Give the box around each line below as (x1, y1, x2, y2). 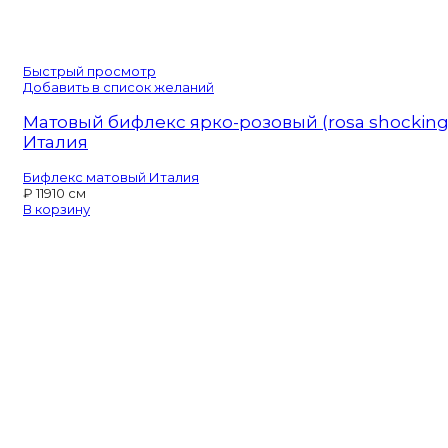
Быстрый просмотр (23, 62, 156, 79)
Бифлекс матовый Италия (23, 168, 199, 185)
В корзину (23, 200, 90, 217)
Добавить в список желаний (23, 78, 214, 95)
